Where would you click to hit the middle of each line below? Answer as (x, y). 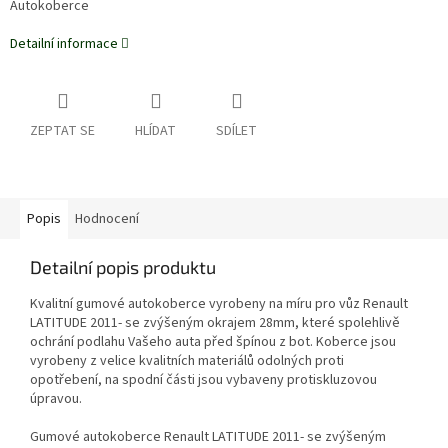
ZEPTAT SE (62, 131)
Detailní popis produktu (123, 267)
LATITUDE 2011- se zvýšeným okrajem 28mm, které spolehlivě (215, 323)
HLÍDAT (155, 131)
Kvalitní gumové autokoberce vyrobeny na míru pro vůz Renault (219, 304)
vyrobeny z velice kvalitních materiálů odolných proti (187, 361)
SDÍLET (236, 131)
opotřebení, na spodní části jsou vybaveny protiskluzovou (203, 380)
